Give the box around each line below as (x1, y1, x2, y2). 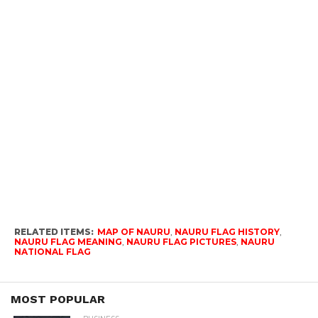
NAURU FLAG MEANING (13, 236, 122, 247)
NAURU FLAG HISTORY (174, 226, 280, 237)
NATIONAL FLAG (13, 246, 91, 257)
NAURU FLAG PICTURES (126, 236, 236, 247)
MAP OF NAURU (97, 226, 170, 237)
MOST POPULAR (11, 292, 105, 306)
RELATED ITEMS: (13, 226, 94, 237)
